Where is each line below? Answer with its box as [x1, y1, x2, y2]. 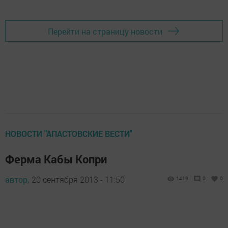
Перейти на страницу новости [48, 25, 162, 37]
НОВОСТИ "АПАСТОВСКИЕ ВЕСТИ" [5, 128, 132, 139]
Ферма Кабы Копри [5, 152, 107, 167]
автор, [5, 174, 29, 185]
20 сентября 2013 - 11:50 [32, 174, 125, 185]
